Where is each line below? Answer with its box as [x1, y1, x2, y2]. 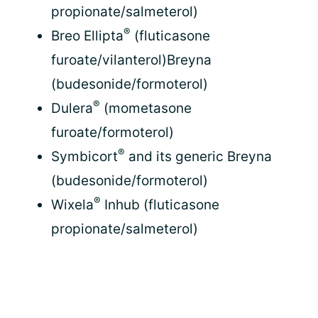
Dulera [51, 100, 93, 116]
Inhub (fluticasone [101, 197, 219, 213]
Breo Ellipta [51, 28, 124, 44]
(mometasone [100, 100, 192, 116]
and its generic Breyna [125, 148, 272, 165]
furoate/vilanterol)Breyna [51, 52, 212, 68]
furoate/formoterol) [51, 124, 174, 141]
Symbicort [51, 148, 118, 165]
